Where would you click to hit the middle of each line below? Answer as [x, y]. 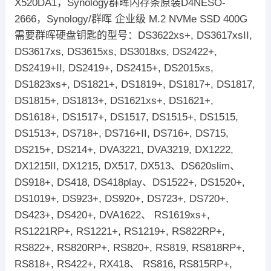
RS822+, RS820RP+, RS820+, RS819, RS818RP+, [129, 247]
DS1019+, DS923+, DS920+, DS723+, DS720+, [121, 198]
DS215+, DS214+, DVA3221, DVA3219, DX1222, [124, 149]
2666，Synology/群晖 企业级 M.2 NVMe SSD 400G [131, 19]
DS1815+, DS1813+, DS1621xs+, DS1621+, [114, 100]
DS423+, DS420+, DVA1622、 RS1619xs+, [112, 215]
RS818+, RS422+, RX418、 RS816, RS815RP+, [123, 264]
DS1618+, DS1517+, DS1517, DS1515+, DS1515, [126, 117]
